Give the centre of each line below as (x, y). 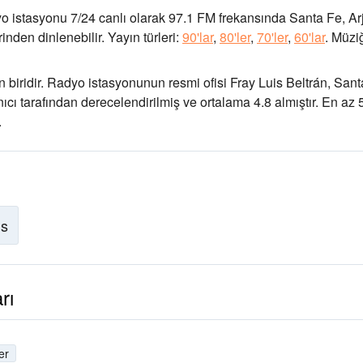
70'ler (272, 37)
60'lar (310, 37)
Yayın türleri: (143, 37)
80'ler (235, 37)
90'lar (198, 37)
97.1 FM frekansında (226, 17)
